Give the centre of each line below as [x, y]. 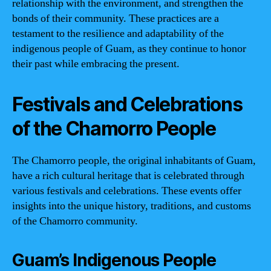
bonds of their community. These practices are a [116, 18]
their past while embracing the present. [96, 64]
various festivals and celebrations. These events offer [127, 191]
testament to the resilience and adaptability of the [118, 34]
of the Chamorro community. [75, 221]
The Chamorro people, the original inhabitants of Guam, [134, 161]
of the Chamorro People [114, 129]
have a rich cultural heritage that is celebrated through [128, 176]
